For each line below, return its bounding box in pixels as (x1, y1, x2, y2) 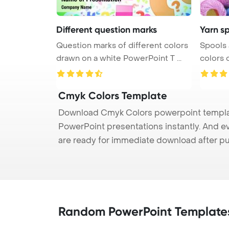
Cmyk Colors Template (58, 89, 167, 102)
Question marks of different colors (56, 40, 188, 51)
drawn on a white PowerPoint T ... (123, 53, 181, 63)
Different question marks (56, 24, 157, 35)
